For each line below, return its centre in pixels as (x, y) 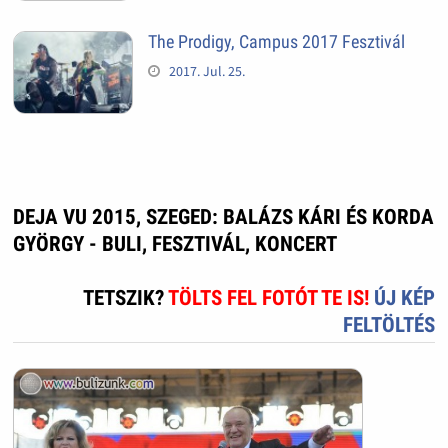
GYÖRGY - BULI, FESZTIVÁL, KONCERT (174, 244)
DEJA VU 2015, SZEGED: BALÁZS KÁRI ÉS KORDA (223, 217)
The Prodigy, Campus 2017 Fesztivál (276, 41)
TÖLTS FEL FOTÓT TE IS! (271, 298)
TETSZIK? (126, 298)
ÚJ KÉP (405, 298)
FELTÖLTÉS (389, 325)
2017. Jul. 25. (206, 70)
